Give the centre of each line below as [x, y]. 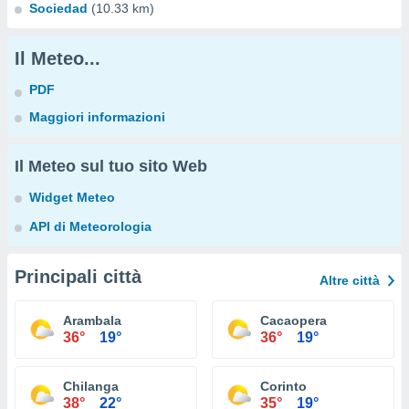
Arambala [92, 320]
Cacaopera [294, 320]
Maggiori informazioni [97, 117]
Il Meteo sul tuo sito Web [111, 166]
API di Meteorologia [90, 226]
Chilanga [91, 386]
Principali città [78, 277]
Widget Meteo [72, 197]
